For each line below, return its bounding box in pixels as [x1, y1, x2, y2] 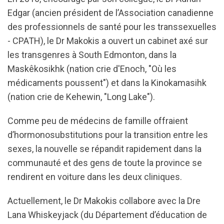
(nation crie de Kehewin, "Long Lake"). [7, 91, 155, 102]
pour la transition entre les [103, 129, 208, 140]
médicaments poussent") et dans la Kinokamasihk [7, 77, 206, 88]
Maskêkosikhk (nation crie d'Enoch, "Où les [7, 63, 176, 74]
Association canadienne [118, 7, 213, 18]
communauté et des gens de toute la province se [7, 157, 202, 168]
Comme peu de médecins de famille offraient [7, 115, 188, 126]
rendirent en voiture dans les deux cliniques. [7, 171, 182, 182]
